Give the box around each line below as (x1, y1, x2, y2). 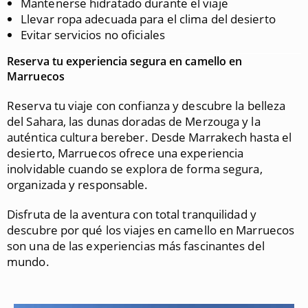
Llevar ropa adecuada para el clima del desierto (21, 11, 276, 27)
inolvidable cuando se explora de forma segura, (7, 161, 263, 177)
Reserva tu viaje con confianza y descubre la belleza (7, 98, 286, 113)
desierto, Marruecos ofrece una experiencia (7, 145, 244, 161)
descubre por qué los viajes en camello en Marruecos (7, 222, 295, 238)
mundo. (7, 254, 49, 269)
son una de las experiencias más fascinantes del (7, 238, 265, 254)
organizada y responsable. (7, 177, 148, 192)
